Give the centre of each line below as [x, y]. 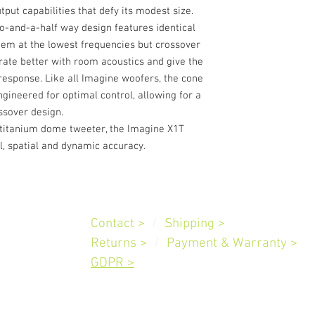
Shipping [189, 224]
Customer [119, 201]
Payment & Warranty [229, 244]
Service [171, 201]
